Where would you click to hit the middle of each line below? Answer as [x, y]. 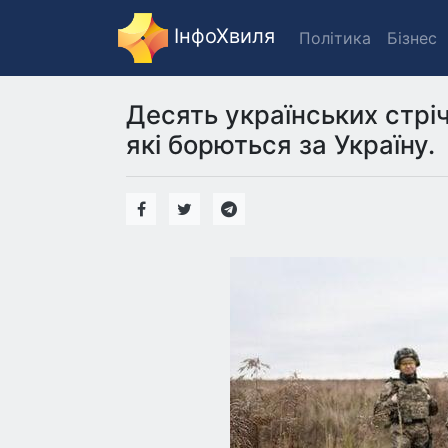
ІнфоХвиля [221, 36]
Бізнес [412, 38]
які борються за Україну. [280, 144]
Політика [335, 38]
